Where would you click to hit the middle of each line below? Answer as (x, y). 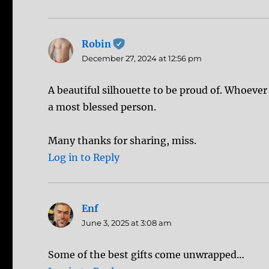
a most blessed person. (102, 107)
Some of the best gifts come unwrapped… (147, 254)
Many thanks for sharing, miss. (122, 140)
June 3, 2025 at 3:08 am (127, 222)
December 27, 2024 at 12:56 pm (142, 58)
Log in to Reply (84, 157)
